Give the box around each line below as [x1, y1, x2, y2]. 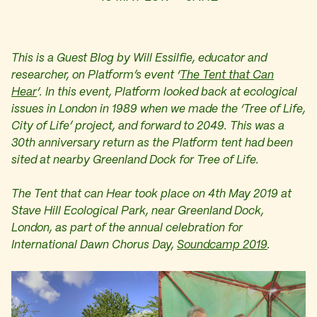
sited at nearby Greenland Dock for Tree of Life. [11, 155, 259, 166]
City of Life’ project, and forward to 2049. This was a [11, 121, 284, 132]
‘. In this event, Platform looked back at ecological [37, 87, 297, 98]
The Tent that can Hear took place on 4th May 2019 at [11, 189, 292, 200]
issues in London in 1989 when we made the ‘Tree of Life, [11, 104, 306, 115]
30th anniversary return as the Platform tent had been [11, 138, 293, 149]
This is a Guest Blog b [11, 53, 124, 64]
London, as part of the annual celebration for [11, 223, 243, 234]
